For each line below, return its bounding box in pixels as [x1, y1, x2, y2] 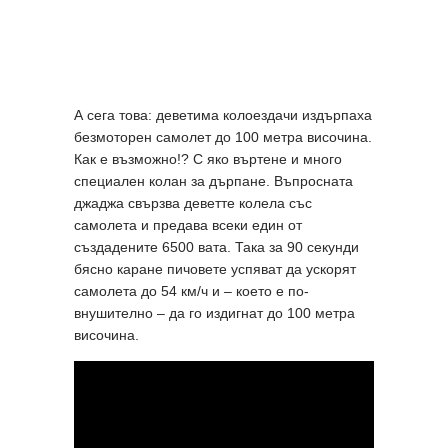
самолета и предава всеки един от [74, 216, 302, 233]
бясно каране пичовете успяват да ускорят [74, 260, 356, 277]
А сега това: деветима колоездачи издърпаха [74, 106, 372, 123]
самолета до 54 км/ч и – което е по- [74, 282, 309, 299]
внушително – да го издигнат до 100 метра [74, 304, 355, 321]
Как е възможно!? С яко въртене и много [74, 150, 342, 167]
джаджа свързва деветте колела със [74, 194, 312, 211]
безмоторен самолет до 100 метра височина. [74, 128, 372, 145]
